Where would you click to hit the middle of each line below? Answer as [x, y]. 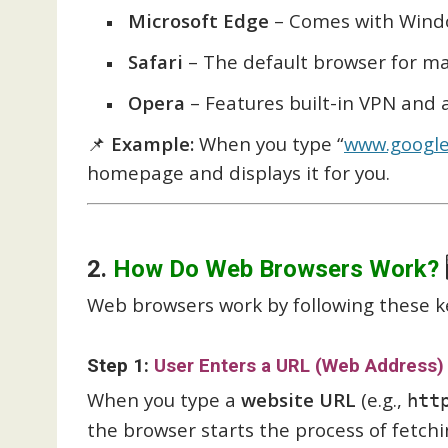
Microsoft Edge [198, 20]
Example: [152, 143]
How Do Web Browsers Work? [276, 269]
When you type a [164, 399]
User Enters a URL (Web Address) [299, 366]
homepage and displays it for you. [238, 172]
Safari [155, 61]
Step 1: [120, 366]
